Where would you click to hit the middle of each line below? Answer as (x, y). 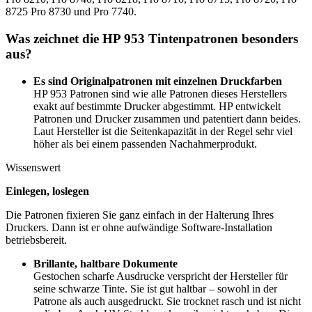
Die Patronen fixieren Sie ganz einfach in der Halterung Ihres (140, 214)
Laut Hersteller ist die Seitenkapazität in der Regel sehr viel (163, 131)
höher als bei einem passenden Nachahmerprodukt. (145, 143)
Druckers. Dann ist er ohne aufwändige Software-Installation (139, 227)
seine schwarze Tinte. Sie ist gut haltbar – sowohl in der (155, 288)
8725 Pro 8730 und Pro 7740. (71, 12)
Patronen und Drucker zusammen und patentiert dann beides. (167, 118)
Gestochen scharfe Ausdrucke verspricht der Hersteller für (161, 276)
